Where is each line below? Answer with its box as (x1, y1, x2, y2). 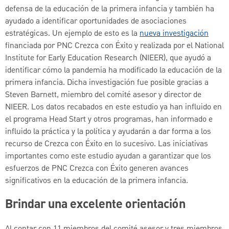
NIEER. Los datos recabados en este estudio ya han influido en (5, 101, 222, 113)
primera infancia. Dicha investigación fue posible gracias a (5, 76, 209, 89)
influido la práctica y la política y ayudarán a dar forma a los (5, 125, 211, 138)
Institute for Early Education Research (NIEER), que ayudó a (5, 52, 211, 64)
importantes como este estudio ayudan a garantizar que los (5, 150, 211, 163)
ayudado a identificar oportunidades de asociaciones (5, 15, 187, 28)
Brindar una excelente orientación (5, 195, 186, 214)
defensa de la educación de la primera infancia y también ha (5, 3, 214, 15)
